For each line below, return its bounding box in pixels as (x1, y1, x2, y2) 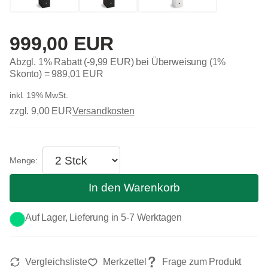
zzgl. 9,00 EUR (10, 106, 72, 117)
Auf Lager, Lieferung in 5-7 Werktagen (25, 212, 182, 223)
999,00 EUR (10, 33, 114, 55)
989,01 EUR (51, 69, 103, 80)
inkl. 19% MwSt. (10, 90, 68, 100)
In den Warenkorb (88, 181, 180, 194)
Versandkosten (72, 106, 135, 117)
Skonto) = (10, 69, 52, 80)
